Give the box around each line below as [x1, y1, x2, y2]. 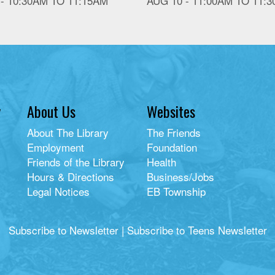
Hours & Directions [27, 169, 114, 185]
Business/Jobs [147, 169, 214, 185]
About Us [27, 100, 76, 123]
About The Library [27, 125, 109, 141]
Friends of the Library [27, 154, 125, 170]
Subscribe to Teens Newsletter [126, 222, 267, 238]
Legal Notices [27, 184, 90, 199]
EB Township [147, 184, 206, 199]
